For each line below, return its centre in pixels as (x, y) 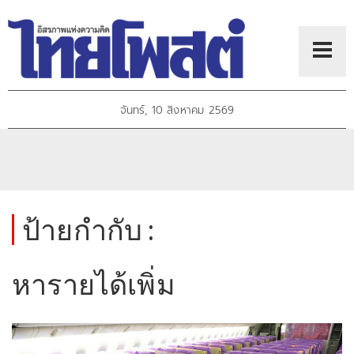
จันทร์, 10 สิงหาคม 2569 (177, 111)
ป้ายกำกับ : (88, 230)
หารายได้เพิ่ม (94, 284)
